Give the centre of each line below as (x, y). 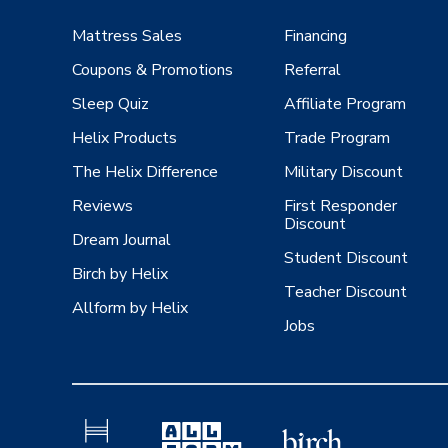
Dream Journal (121, 240)
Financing (315, 36)
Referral (312, 70)
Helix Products (124, 138)
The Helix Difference (145, 172)
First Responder (340, 206)
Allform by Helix (130, 308)
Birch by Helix (120, 274)
